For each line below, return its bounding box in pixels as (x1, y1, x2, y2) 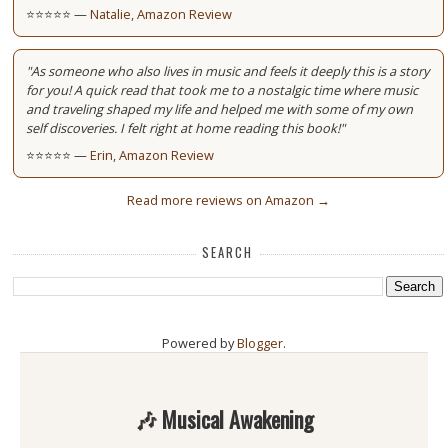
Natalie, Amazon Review (90, 5, 233, 24)
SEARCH (202, 243, 254, 263)
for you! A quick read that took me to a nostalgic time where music (26, 81, 419, 100)
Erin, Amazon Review (90, 146, 215, 165)
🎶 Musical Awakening (134, 403, 314, 436)
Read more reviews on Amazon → (126, 191, 330, 210)
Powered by (162, 334, 237, 353)
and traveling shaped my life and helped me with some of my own (26, 100, 414, 119)
